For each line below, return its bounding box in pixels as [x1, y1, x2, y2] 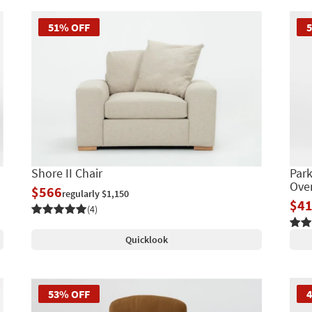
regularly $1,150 [61, 187, 129, 200]
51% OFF [47, 19, 90, 34]
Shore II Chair [31, 164, 102, 181]
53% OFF [47, 286, 90, 301]
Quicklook [125, 233, 168, 246]
